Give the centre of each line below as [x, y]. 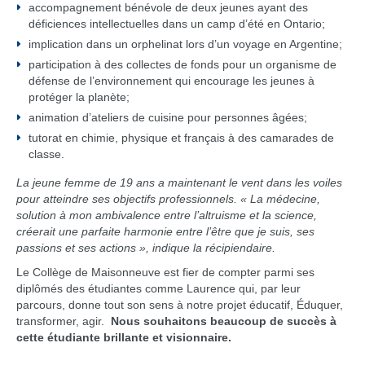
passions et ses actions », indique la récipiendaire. [146, 248]
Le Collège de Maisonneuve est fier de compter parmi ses [165, 272]
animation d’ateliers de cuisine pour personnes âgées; [168, 117]
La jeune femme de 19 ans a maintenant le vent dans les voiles [179, 182]
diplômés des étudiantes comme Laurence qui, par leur [158, 288]
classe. [46, 154]
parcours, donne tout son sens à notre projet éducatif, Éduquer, [180, 305]
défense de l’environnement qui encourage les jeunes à [172, 81]
